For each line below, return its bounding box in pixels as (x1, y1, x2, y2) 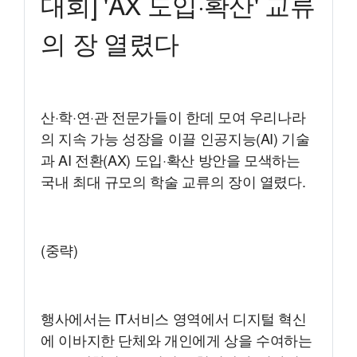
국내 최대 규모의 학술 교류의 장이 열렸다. (41, 171, 306, 192)
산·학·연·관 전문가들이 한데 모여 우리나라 (41, 106, 306, 127)
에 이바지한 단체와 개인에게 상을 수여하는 (41, 329, 312, 351)
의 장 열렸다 (41, 24, 179, 61)
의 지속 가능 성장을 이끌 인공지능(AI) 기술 (41, 127, 310, 149)
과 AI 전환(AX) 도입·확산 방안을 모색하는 (41, 149, 300, 171)
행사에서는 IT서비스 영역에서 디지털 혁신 (41, 308, 307, 329)
